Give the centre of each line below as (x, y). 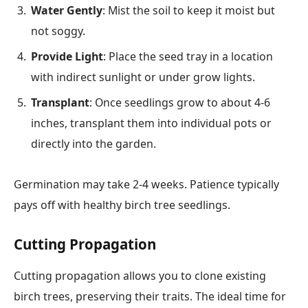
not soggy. (58, 31)
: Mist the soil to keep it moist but (189, 10)
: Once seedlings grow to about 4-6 (180, 102)
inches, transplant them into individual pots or (151, 123)
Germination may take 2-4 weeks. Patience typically (146, 184)
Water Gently (67, 10)
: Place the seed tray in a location (188, 56)
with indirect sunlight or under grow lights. (143, 77)
